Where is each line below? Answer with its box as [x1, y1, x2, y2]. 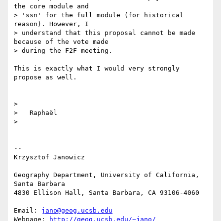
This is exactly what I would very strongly [14, 65, 180, 73]
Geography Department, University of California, [14, 171, 199, 179]
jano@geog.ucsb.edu [41, 207, 112, 215]
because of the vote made [14, 38, 112, 46]
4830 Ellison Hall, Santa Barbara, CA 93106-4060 [14, 189, 199, 197]
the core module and [14, 2, 93, 10]
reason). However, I [14, 20, 93, 28]
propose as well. [14, 74, 77, 81]
